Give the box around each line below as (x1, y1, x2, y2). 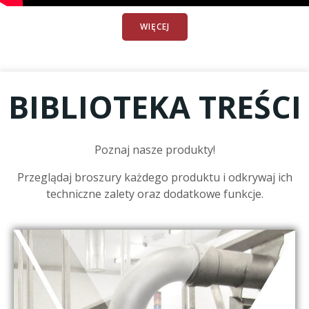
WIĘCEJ (139, 21, 170, 32)
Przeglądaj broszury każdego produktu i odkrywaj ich (17, 170, 292, 185)
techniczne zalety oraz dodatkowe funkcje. (46, 186, 263, 201)
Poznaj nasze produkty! (94, 142, 215, 157)
